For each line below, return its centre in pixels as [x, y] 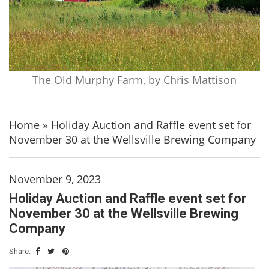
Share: [21, 251]
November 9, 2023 [55, 179]
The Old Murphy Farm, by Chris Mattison [134, 80]
